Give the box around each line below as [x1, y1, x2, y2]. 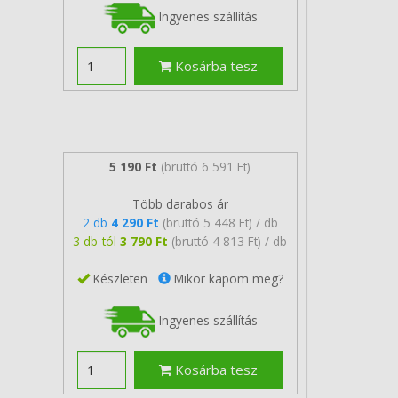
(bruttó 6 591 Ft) [161, 157, 251, 175]
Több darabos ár [131, 195, 228, 212]
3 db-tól [73, 232, 121, 250]
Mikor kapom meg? [170, 269, 283, 287]
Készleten [89, 269, 158, 287]
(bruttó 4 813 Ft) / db [171, 232, 288, 250]
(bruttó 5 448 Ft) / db [162, 213, 278, 231]
